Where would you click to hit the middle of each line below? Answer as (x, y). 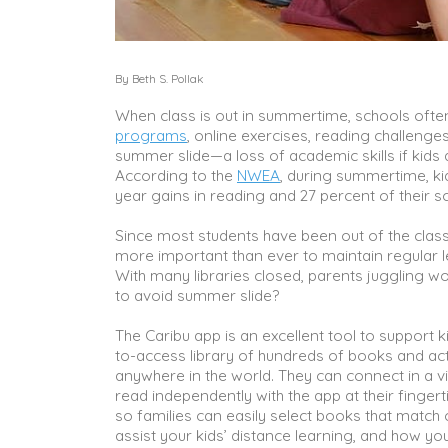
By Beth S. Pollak (159, 78)
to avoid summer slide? (199, 295)
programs (151, 135)
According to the (176, 175)
